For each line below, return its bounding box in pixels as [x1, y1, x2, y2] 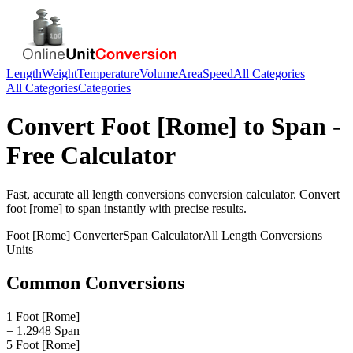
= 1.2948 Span [6, 323, 80, 337]
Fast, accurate [6, 187, 77, 201]
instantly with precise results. [101, 201, 247, 215]
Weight [42, 67, 77, 80]
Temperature [77, 67, 139, 80]
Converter [70, 228, 123, 242]
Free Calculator [6, 141, 176, 170]
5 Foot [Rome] [6, 337, 80, 351]
